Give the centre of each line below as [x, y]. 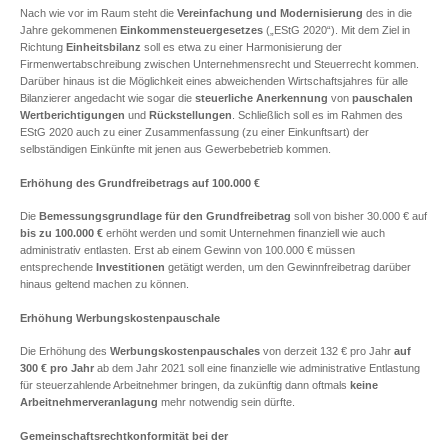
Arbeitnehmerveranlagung [89, 402]
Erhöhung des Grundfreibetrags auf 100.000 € [140, 182]
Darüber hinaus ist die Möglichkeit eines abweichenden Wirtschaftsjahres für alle [214, 81]
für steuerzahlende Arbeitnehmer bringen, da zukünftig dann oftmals [185, 385]
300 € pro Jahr [57, 368]
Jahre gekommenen [70, 30]
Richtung [43, 47]
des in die [387, 13]
